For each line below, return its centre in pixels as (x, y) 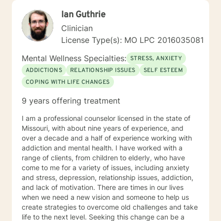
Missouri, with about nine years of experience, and (103, 128)
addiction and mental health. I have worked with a (69, 148)
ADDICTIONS (44, 71)
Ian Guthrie (83, 15)
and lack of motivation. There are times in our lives (59, 187)
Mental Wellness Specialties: (74, 58)
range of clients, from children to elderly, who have (103, 158)
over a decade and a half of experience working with (107, 138)
